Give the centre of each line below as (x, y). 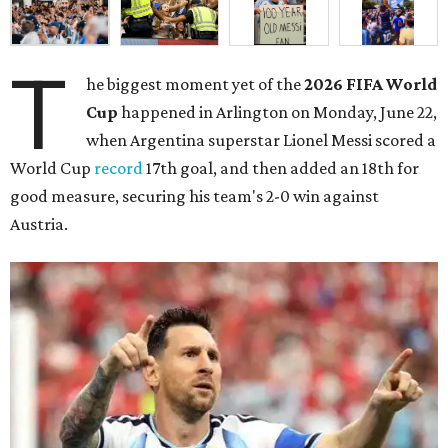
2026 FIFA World (371, 84)
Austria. (39, 224)
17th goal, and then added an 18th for (281, 168)
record (118, 168)
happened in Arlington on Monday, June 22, (278, 112)
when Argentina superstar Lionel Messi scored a (261, 140)
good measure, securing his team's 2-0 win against (194, 196)
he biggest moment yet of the (195, 84)
